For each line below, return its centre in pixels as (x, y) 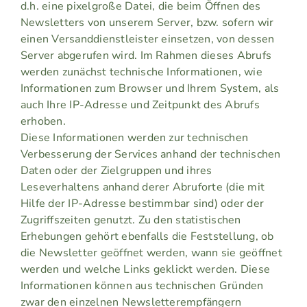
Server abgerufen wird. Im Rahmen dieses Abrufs (146, 56)
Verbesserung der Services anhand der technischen (150, 155)
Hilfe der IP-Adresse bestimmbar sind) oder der (142, 204)
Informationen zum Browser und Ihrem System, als (150, 89)
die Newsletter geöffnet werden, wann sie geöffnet (151, 253)
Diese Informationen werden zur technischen (134, 138)
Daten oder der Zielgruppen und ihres (116, 171)
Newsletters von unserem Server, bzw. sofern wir (147, 23)
